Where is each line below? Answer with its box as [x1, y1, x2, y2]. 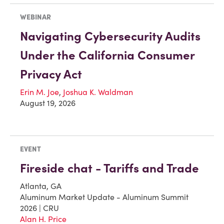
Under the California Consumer [20, 47, 194, 63]
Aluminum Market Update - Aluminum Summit [20, 191, 188, 202]
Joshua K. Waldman [63, 86, 133, 97]
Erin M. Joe [20, 86, 59, 97]
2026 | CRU [20, 202, 59, 213]
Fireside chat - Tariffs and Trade [20, 160, 199, 176]
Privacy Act [20, 66, 82, 82]
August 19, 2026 [20, 97, 75, 108]
